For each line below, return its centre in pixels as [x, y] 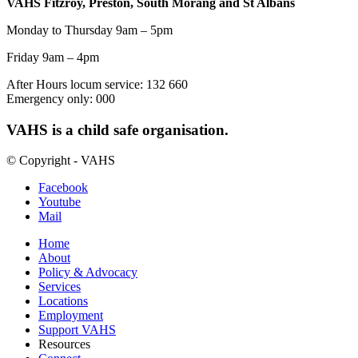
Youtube [60, 202]
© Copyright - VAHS [61, 161]
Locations [63, 301]
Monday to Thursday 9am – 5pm [89, 30]
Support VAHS [77, 330]
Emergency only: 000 [61, 98]
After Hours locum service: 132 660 [97, 84]
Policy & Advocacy [88, 272]
